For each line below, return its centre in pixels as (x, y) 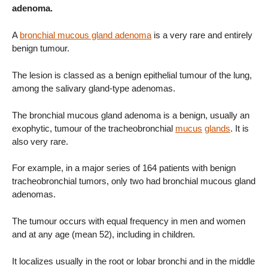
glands (217, 128)
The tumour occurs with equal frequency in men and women (129, 221)
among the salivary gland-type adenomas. (94, 88)
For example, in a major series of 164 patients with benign (124, 168)
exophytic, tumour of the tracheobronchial (94, 128)
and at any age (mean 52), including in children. (103, 234)
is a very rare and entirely (202, 35)
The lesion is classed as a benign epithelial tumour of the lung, (132, 75)
